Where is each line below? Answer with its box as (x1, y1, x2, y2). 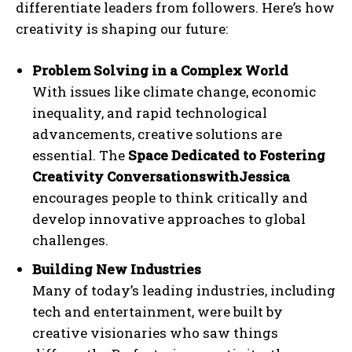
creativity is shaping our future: (16, 20, 228, 38)
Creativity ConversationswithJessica (32, 167, 290, 186)
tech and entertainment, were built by (32, 302, 283, 321)
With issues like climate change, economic (32, 82, 316, 101)
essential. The (32, 146, 128, 165)
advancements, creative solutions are (32, 125, 282, 144)
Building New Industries (32, 260, 201, 279)
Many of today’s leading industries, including (32, 281, 335, 300)
